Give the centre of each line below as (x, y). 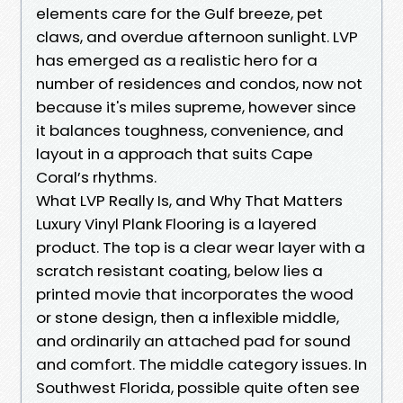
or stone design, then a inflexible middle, (188, 317)
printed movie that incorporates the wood (195, 294)
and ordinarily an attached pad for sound (193, 340)
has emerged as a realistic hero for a (177, 60)
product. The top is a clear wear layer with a (201, 247)
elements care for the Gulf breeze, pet (179, 13)
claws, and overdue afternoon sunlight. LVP (197, 36)
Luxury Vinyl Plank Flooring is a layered (176, 224)
